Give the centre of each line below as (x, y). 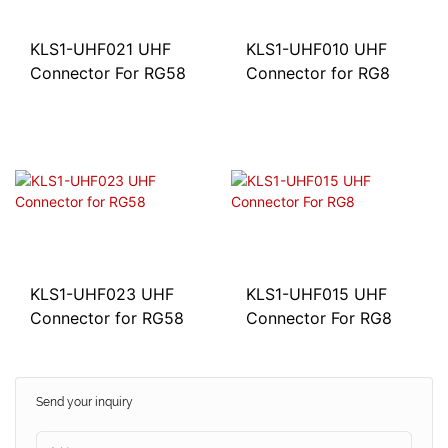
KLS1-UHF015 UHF (316, 293)
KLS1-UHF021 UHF (100, 48)
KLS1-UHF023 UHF (102, 294)
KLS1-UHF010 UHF (316, 48)
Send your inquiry (84, 402)
